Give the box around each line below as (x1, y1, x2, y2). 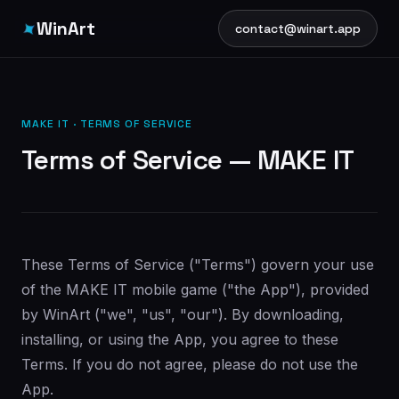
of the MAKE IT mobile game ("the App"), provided (21, 281, 369, 298)
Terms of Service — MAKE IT (21, 142, 354, 177)
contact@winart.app (235, 20, 361, 37)
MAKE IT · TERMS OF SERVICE (21, 117, 192, 131)
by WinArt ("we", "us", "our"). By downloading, (21, 305, 344, 323)
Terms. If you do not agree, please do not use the (21, 355, 358, 373)
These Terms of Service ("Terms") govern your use (21, 256, 374, 273)
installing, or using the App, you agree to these (21, 330, 338, 348)
